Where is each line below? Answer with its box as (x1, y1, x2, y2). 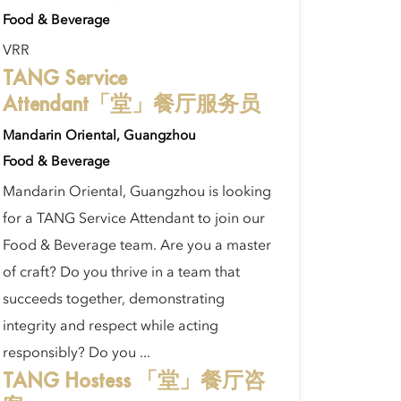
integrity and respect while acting (3, 320, 218, 334)
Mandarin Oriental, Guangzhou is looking (3, 185, 271, 200)
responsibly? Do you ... (3, 346, 150, 361)
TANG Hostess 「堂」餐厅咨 (3, 366, 265, 394)
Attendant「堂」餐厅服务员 (3, 90, 260, 117)
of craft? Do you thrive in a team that (3, 266, 240, 280)
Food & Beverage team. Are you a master (3, 239, 271, 253)
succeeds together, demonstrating (3, 293, 225, 307)
